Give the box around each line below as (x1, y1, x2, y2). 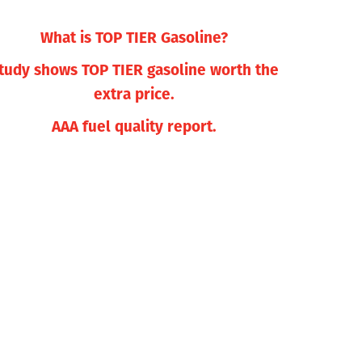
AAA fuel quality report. (52, 113, 217, 137)
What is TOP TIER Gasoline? (40, 24, 228, 48)
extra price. (94, 81, 175, 105)
